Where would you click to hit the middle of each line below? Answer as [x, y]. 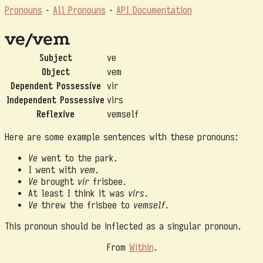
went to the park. [77, 159]
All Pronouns [79, 11]
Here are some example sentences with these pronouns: [122, 138]
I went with [54, 171]
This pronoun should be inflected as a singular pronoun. [123, 227]
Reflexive [55, 115]
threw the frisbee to [85, 206]
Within [141, 248]
